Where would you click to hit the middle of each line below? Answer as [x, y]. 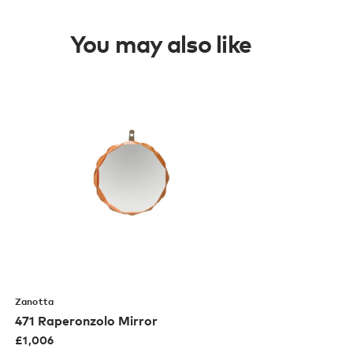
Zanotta [34, 301]
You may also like [161, 43]
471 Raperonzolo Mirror [87, 320]
